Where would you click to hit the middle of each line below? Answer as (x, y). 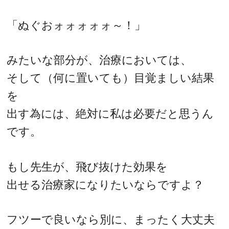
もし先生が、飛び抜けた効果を (87, 167)
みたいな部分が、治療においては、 (99, 60)
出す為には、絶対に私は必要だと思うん (110, 114)
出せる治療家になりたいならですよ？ (106, 185)
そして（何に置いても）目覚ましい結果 (111, 78)
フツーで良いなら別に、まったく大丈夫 (111, 220)
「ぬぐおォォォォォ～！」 (76, 25)
